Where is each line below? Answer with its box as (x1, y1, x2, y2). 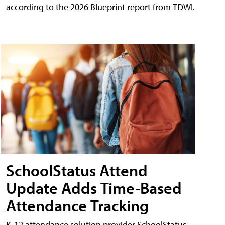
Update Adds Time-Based (6, 178, 182, 198)
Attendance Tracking (6, 195, 149, 216)
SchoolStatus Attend (6, 160, 148, 181)
